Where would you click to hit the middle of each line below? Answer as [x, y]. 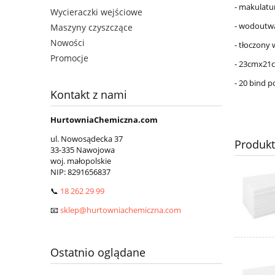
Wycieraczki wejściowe [96, 12]
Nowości [68, 43]
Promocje [69, 58]
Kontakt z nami [89, 95]
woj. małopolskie [81, 161]
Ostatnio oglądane [98, 253]
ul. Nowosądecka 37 [87, 139]
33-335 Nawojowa [83, 150]
